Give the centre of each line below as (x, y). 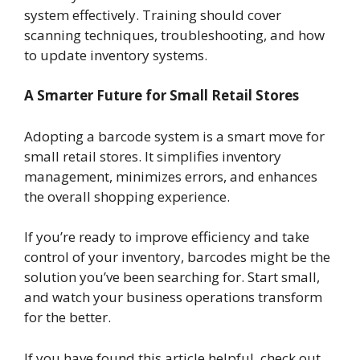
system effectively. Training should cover (153, 14)
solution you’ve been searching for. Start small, (172, 277)
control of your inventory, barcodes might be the (177, 257)
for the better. (67, 317)
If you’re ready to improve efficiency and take (167, 237)
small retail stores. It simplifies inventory (153, 156)
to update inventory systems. (116, 55)
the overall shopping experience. (129, 196)
